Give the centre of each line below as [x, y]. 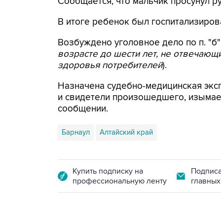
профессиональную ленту [120, 181]
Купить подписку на [108, 171]
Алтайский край [126, 132]
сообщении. [83, 109]
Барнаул [76, 132]
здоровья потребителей [110, 65]
